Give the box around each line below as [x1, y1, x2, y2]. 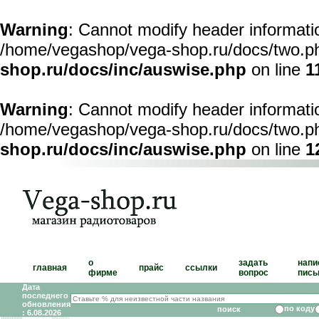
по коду [284, 304, 315, 313]
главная [33, 263, 67, 273]
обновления [22, 300, 70, 308]
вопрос [239, 268, 268, 278]
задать [239, 258, 268, 268]
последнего [22, 291, 68, 300]
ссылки [185, 263, 217, 273]
